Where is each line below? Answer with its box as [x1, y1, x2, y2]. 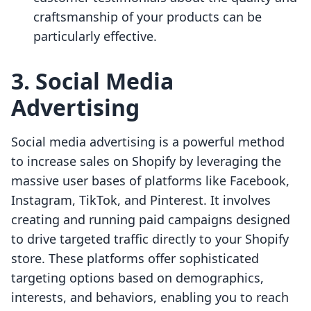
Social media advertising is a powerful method [11, 133, 285, 151]
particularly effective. [33, 28, 157, 45]
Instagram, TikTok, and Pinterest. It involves [11, 192, 271, 209]
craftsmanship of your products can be [33, 8, 262, 26]
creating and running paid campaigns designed [11, 211, 290, 228]
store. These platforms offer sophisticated [11, 250, 259, 267]
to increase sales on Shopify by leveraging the [11, 153, 281, 170]
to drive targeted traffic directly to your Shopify [11, 230, 289, 248]
